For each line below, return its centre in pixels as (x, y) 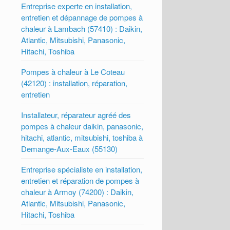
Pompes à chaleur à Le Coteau (73, 71)
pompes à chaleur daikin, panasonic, (82, 126)
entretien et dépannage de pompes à (82, 17)
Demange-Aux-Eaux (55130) (70, 148)
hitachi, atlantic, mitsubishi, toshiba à (82, 137)
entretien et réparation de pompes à (80, 180)
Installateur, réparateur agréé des (76, 114)
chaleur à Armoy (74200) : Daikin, (78, 191)
